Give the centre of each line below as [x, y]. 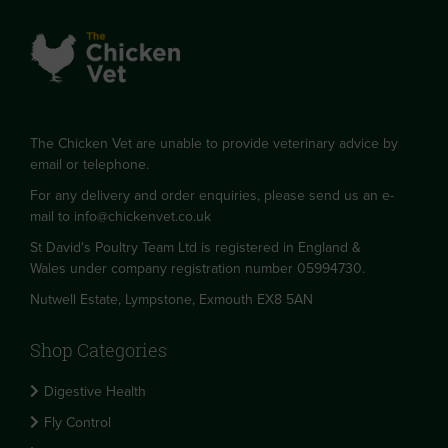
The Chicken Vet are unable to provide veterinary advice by [214, 143]
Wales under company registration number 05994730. [197, 268]
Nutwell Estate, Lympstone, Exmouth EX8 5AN [171, 299]
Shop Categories [98, 350]
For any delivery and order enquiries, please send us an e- [212, 195]
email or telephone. [89, 164]
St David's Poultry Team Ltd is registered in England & [195, 247]
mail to [52, 216]
